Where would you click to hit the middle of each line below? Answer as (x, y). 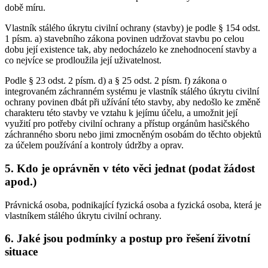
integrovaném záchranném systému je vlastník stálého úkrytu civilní (132, 92)
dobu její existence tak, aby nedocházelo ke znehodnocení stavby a (131, 50)
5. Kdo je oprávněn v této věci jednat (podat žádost (130, 168)
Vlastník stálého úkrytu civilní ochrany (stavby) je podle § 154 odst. (133, 28)
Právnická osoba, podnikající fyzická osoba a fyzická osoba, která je (133, 205)
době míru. (25, 8)
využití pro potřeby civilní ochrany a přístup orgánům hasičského (127, 124)
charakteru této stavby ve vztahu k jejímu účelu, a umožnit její (121, 113)
